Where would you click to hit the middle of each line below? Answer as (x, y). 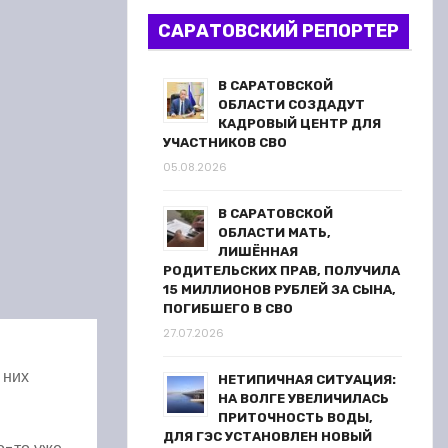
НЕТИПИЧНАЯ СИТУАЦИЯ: (307, 379)
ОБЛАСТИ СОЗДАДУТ (291, 104)
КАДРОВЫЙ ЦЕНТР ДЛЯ (299, 123)
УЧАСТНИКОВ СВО (225, 142)
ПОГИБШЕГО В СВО (228, 308)
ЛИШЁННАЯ (258, 251)
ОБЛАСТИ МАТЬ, (274, 232)
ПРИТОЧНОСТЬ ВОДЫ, (295, 417)
